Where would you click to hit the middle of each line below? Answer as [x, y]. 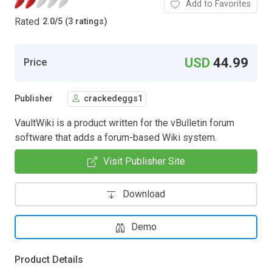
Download [144, 194]
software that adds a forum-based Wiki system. [116, 137]
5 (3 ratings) [83, 22]
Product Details [49, 259]
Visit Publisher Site [144, 161]
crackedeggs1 [113, 99]
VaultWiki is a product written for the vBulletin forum [124, 123]
